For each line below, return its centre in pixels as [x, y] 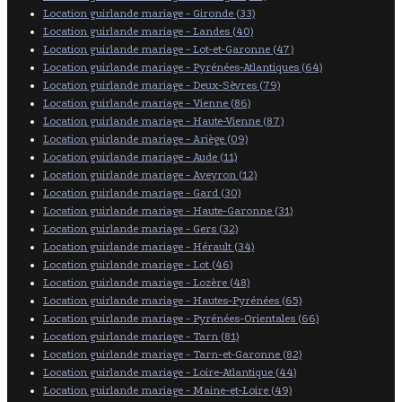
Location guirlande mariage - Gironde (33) [149, 13]
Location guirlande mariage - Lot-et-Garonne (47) [168, 49]
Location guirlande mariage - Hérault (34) [149, 246]
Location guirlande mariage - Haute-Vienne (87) [163, 121]
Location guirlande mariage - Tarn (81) [141, 336]
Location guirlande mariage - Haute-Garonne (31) [168, 210]
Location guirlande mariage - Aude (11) [140, 157]
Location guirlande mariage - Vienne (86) [147, 103]
